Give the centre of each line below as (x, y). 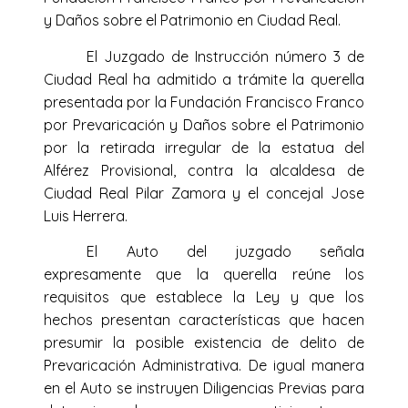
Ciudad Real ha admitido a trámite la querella (204, 79)
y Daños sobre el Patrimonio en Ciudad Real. (192, 20)
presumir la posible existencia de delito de (204, 342)
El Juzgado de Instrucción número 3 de (225, 56)
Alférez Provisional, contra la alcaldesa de (204, 170)
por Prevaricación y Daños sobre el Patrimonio (204, 124)
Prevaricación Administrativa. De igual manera (204, 365)
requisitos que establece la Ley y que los (204, 297)
